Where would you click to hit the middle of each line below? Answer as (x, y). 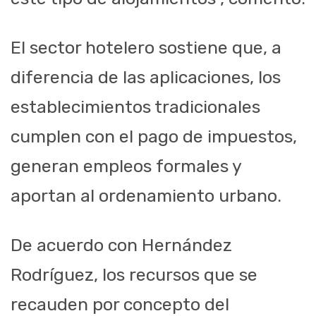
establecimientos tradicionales (135, 107)
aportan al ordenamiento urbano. (146, 196)
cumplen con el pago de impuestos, (154, 137)
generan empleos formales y (126, 166)
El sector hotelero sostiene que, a (146, 48)
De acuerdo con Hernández (121, 245)
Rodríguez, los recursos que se (134, 275)
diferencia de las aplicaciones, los (146, 78)
